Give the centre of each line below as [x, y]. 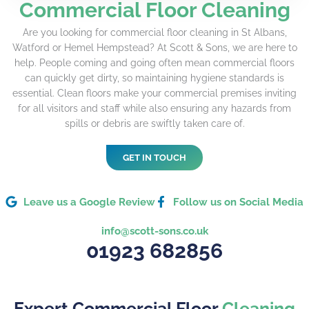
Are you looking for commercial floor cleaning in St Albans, [154, 32]
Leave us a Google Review [89, 202]
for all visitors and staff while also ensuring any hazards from [154, 108]
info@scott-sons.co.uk [154, 231]
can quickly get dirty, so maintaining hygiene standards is [154, 78]
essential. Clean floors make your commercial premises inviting [154, 93]
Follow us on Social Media [239, 202]
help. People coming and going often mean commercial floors [154, 62]
